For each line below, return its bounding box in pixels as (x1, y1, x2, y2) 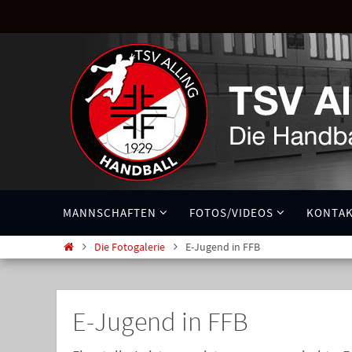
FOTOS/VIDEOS (189, 205, 273, 220)
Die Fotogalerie (94, 240, 166, 254)
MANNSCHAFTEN (63, 205, 156, 220)
